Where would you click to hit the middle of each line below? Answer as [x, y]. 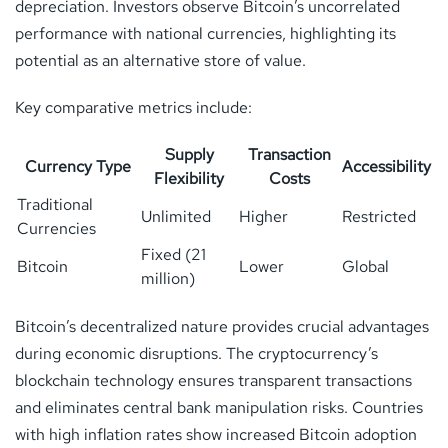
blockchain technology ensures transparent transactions [213, 380]
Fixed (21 [173, 254]
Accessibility [386, 166]
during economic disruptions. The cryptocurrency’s [196, 353]
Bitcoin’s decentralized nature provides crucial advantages [222, 326]
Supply [189, 154]
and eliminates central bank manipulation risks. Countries [219, 407]
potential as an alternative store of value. [160, 60]
